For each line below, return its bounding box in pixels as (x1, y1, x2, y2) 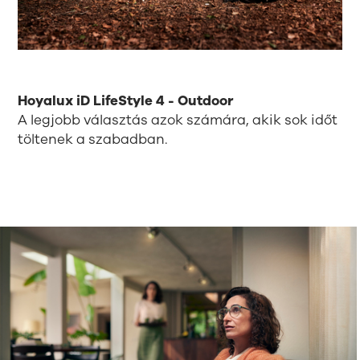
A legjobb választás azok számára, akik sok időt (18, 111, 338, 130)
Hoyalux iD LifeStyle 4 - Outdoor (18, 92, 234, 111)
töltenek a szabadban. (18, 130, 168, 149)
